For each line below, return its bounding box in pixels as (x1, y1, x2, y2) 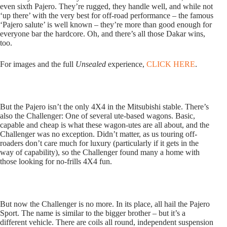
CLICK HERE (146, 59, 195, 68)
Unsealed (75, 59, 106, 68)
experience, (106, 59, 146, 68)
